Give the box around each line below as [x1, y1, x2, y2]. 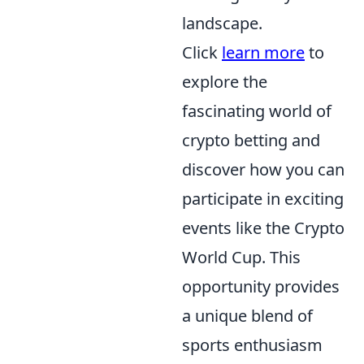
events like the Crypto [182, 216, 344, 239]
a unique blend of [182, 304, 313, 327]
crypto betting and [182, 128, 320, 151]
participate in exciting [182, 187, 344, 210]
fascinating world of [182, 99, 331, 122]
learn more [222, 41, 305, 63]
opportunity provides [182, 275, 340, 297]
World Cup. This [182, 245, 301, 268]
